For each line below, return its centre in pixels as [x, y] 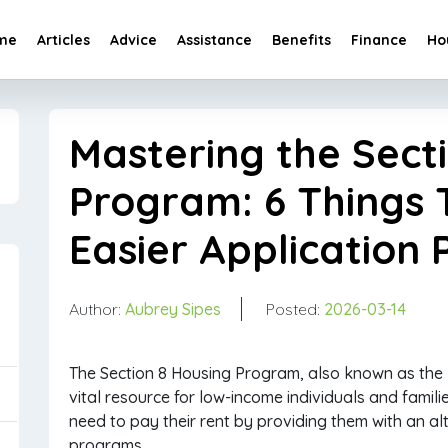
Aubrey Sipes [173, 309]
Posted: [295, 309]
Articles [63, 40]
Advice [133, 40]
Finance [379, 40]
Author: [97, 309]
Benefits [301, 40]
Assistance [214, 40]
